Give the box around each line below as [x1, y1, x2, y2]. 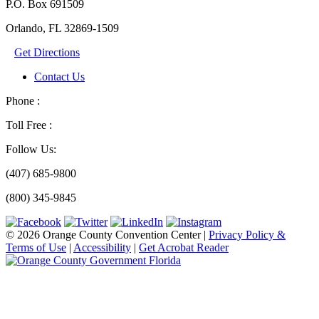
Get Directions [14, 46, 80, 59]
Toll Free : [6, 119, 52, 132]
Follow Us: [6, 143, 56, 156]
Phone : [6, 95, 40, 108]
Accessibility [73, 241, 131, 254]
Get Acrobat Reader [139, 241, 229, 254]
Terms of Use [6, 241, 66, 254]
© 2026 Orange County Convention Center [6, 229, 201, 241]
